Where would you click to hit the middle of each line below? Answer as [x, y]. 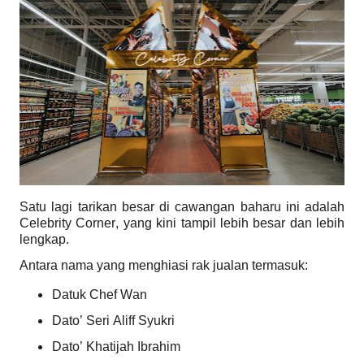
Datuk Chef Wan [100, 295]
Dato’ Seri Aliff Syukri [113, 321]
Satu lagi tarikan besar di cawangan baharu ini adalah [182, 207]
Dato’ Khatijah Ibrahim [116, 347]
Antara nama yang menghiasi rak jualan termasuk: [164, 266]
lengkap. [44, 240]
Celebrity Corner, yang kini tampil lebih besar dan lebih [182, 223]
